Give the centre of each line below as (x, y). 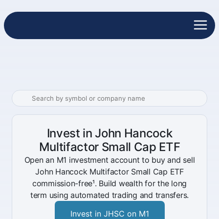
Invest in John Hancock (109, 133)
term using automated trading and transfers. (109, 195)
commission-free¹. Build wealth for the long (109, 183)
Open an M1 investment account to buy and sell (109, 160)
